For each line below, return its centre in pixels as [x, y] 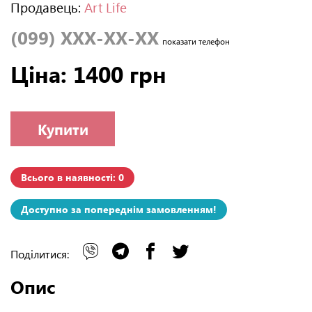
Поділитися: [41, 254]
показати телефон [196, 41]
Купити [63, 129]
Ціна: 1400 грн [88, 74]
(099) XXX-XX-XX [85, 37]
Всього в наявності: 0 [72, 178]
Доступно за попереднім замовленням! [119, 210]
